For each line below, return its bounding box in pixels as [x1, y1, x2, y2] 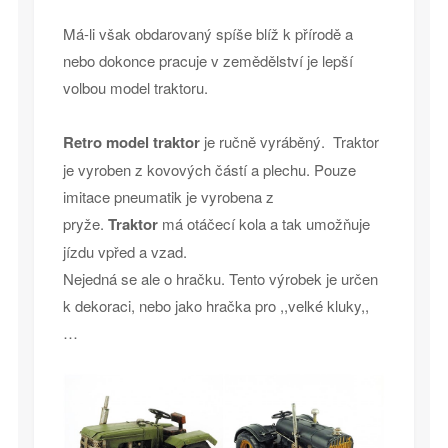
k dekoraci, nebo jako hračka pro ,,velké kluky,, [62, 294, 369, 316]
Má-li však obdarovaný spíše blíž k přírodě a [62, 22, 353, 44]
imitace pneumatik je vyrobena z [62, 185, 274, 207]
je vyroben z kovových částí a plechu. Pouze [62, 158, 356, 180]
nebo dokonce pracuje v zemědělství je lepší [62, 49, 353, 71]
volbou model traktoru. [62, 76, 208, 98]
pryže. [62, 212, 108, 234]
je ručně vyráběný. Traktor [203, 130, 379, 152]
